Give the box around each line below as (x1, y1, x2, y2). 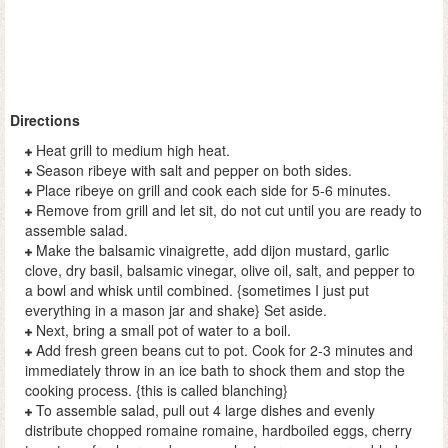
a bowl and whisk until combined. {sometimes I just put (25, 280, 369, 301)
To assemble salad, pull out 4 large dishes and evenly (32, 400, 375, 421)
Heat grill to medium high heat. (32, 140, 230, 161)
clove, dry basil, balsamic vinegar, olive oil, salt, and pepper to (25, 260, 415, 281)
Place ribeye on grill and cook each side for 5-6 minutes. (32, 180, 391, 201)
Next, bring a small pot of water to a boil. (32, 320, 291, 341)
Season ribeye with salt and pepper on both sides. (32, 160, 352, 181)
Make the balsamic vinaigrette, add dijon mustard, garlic (32, 240, 389, 261)
